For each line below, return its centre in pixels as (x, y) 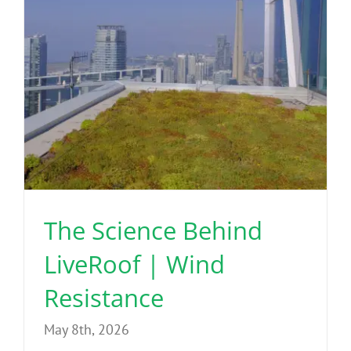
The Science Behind (153, 230)
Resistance (104, 297)
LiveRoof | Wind (134, 264)
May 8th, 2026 (87, 329)
